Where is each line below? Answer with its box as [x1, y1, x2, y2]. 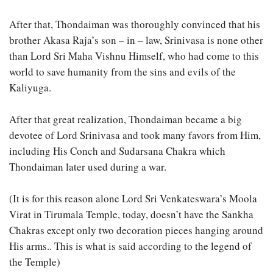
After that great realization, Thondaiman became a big [9, 112, 242, 127]
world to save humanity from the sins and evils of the [9, 65, 236, 79]
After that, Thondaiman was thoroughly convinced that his [9, 17, 260, 32]
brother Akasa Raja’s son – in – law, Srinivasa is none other [9, 33, 263, 48]
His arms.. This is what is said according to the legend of [9, 239, 252, 253]
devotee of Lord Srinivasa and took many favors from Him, [9, 128, 261, 143]
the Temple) [9, 255, 60, 269]
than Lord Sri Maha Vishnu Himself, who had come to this [9, 49, 259, 63]
